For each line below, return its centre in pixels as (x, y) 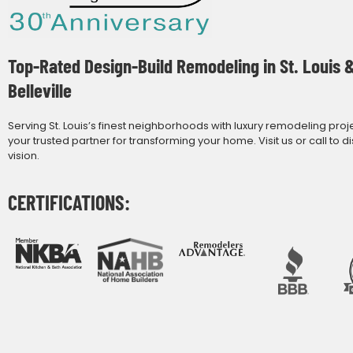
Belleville (40, 89)
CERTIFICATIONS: (69, 203)
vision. (24, 155)
